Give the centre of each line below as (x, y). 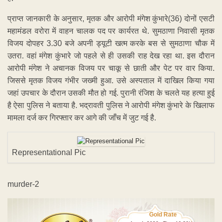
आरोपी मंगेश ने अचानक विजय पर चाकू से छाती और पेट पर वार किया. (111, 68)
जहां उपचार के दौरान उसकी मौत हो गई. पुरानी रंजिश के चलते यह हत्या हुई (111, 93)
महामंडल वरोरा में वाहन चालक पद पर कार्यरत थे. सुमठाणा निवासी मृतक (111, 31)
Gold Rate (163, 215)
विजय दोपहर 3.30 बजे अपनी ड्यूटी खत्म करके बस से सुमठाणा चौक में (111, 44)
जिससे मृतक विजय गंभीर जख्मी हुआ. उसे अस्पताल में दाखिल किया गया (111, 81)
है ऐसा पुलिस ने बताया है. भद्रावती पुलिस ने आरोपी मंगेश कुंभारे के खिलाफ (111, 106)
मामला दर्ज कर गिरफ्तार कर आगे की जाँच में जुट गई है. (82, 118)
